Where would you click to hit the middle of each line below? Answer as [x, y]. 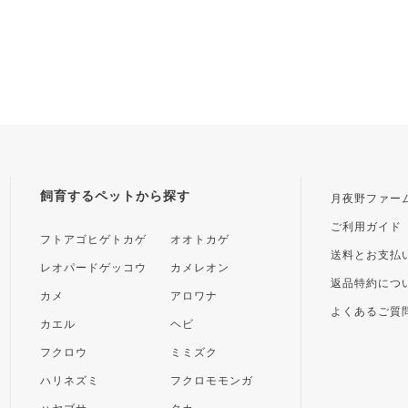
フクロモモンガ [212, 380]
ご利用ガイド [367, 226]
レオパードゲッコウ [94, 267]
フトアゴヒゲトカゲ [94, 239]
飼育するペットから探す [116, 195]
